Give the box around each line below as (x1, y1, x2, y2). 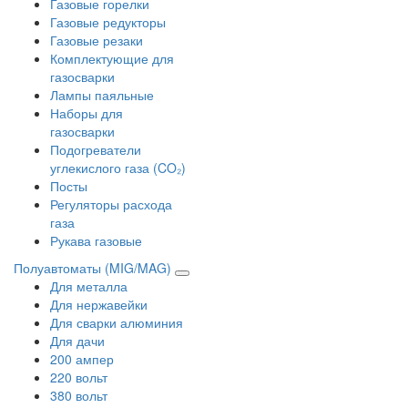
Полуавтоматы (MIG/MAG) (14, 258, 171, 277)
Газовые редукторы (50, 12, 166, 31)
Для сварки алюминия (50, 312, 183, 331)
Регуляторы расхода (50, 194, 172, 213)
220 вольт (50, 367, 107, 386)
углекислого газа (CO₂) (50, 158, 186, 177)
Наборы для (50, 103, 123, 122)
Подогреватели (50, 139, 141, 158)
